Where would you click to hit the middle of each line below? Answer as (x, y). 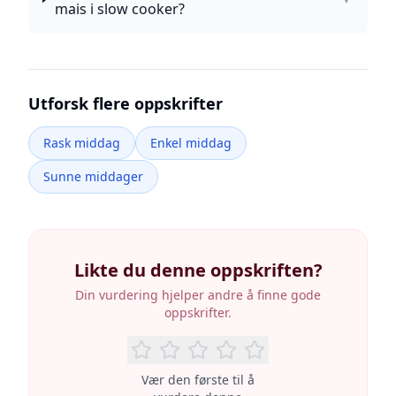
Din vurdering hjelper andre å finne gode (198, 295)
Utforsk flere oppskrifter (126, 103)
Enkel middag (191, 143)
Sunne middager (93, 176)
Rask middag (82, 143)
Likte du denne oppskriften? (198, 270)
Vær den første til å (198, 380)
